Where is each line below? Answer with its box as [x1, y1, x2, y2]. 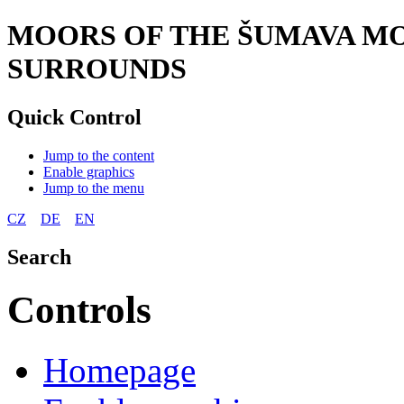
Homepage [43, 350, 196, 390]
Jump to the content [43, 147, 154, 163]
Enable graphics [43, 163, 134, 179]
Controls [7, 288, 151, 331]
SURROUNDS [7, 52, 187, 86]
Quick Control [7, 105, 142, 129]
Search [7, 244, 71, 269]
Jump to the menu [43, 179, 144, 196]
